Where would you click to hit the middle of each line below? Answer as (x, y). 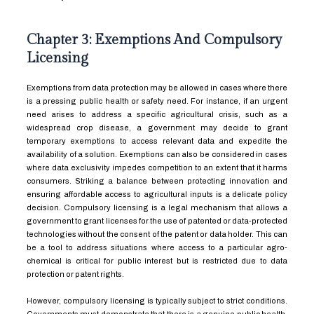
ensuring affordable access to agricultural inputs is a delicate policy (157, 194)
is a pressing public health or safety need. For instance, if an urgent (157, 101)
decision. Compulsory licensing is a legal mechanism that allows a (157, 207)
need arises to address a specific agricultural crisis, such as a (157, 114)
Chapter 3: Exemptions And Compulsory (154, 40)
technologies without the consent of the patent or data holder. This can (157, 234)
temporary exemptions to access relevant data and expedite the (157, 141)
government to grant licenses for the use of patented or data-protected (157, 220)
